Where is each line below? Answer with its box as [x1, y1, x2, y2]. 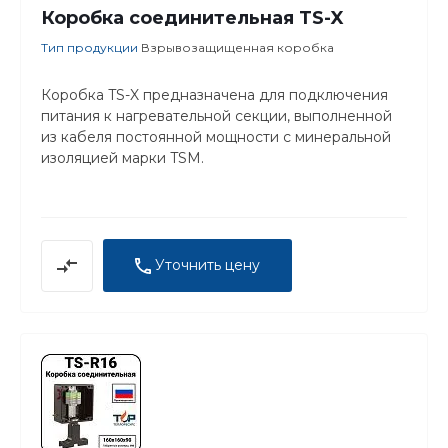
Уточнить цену [155, 255, 260, 274]
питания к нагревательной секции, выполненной [41, 106, 392, 125]
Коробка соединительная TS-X [41, 6, 344, 29]
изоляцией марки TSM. [41, 148, 204, 167]
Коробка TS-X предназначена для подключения [41, 85, 388, 104]
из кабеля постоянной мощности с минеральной [41, 127, 391, 146]
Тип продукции [41, 39, 141, 55]
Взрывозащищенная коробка [141, 39, 334, 55]
